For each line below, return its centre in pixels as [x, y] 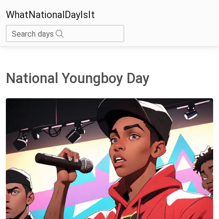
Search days [34, 34]
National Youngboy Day [78, 78]
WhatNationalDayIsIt [50, 14]
